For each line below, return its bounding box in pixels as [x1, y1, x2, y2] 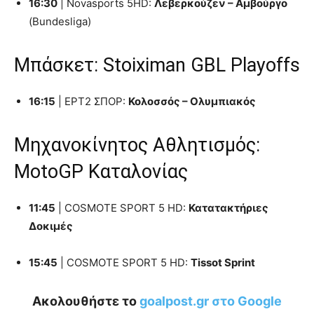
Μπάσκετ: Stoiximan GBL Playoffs [14, 53, 300, 76]
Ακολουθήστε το [32, 293, 139, 308]
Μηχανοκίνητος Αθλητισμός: [14, 133, 260, 156]
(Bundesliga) [29, 14, 91, 28]
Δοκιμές [29, 219, 73, 233]
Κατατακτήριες [189, 200, 268, 214]
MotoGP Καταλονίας [14, 160, 188, 183]
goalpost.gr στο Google [139, 293, 282, 308]
